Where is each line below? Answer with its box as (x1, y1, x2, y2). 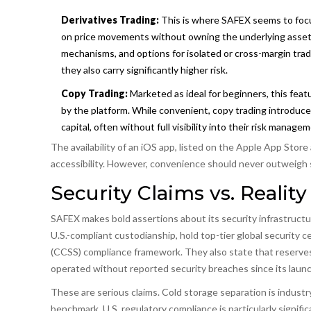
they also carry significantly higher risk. (60, 64, 228, 76)
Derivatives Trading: (60, 14, 159, 26)
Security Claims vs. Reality (50, 181, 307, 205)
